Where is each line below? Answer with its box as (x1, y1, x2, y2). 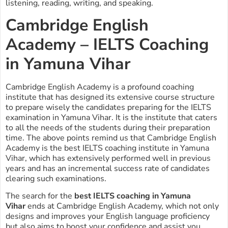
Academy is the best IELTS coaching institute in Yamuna (6, 142, 209, 154)
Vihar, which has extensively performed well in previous (6, 152, 211, 164)
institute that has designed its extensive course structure (6, 91, 215, 103)
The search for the (6, 190, 74, 202)
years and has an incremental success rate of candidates (6, 162, 210, 174)
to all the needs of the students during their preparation (6, 122, 210, 133)
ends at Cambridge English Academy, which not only (25, 201, 219, 212)
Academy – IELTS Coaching (6, 33, 209, 55)
